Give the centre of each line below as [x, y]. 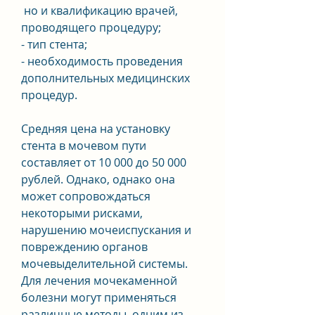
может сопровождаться [86, 196]
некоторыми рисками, [82, 213]
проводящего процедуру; [91, 27]
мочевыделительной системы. [104, 263]
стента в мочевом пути [84, 145]
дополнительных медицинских [105, 78]
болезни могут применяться [99, 297]
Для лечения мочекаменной [99, 280]
